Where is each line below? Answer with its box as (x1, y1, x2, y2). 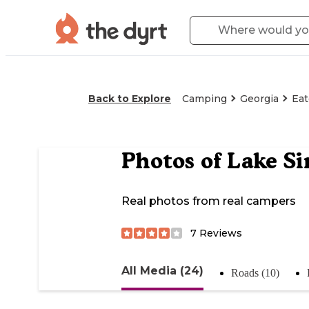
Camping (182, 92, 227, 105)
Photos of (121, 148, 227, 175)
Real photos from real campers (121, 195, 296, 208)
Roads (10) (231, 266, 279, 279)
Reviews (197, 226, 242, 239)
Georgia (240, 92, 279, 105)
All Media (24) (121, 263, 203, 277)
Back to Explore (88, 92, 171, 105)
